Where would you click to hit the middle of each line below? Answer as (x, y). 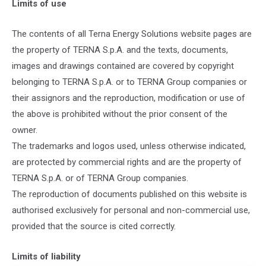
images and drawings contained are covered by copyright (123, 66)
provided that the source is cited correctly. (94, 226)
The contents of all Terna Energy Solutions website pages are (132, 34)
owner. (25, 130)
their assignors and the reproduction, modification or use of (129, 98)
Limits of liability (46, 256)
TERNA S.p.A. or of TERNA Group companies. (100, 178)
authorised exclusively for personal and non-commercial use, (131, 210)
